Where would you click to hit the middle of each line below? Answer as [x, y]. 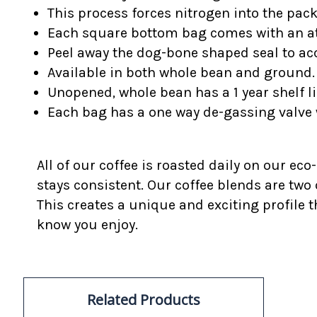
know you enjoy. [87, 225]
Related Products [144, 299]
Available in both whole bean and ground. [181, 72]
